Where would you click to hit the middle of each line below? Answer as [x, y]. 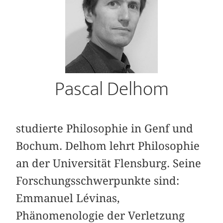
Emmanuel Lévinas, [68, 198]
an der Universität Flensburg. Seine [109, 163]
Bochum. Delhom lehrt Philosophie [108, 146]
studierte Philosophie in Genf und [105, 128]
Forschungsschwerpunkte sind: [98, 180]
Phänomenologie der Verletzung [101, 215]
